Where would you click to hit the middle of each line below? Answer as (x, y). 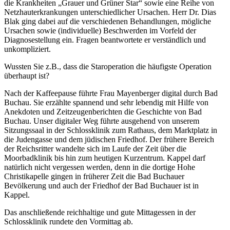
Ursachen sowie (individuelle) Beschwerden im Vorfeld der (100, 30)
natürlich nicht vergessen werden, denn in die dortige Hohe (100, 167)
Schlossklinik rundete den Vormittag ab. (70, 221)
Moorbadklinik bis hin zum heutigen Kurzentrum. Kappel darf (105, 158)
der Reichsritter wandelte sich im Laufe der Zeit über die (95, 148)
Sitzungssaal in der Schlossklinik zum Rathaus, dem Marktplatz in (111, 130)
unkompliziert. (27, 49)
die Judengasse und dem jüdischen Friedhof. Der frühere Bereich (109, 139)
